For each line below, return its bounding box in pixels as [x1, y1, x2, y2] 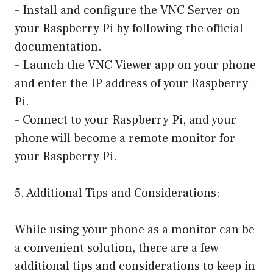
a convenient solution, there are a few [15, 240, 219, 257]
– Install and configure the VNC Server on [15, 2, 240, 19]
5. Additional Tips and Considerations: [15, 185, 220, 202]
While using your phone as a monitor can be [15, 222, 255, 238]
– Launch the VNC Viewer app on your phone [15, 57, 256, 74]
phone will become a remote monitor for [15, 130, 235, 147]
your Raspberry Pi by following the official [15, 21, 243, 37]
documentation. [15, 39, 102, 55]
